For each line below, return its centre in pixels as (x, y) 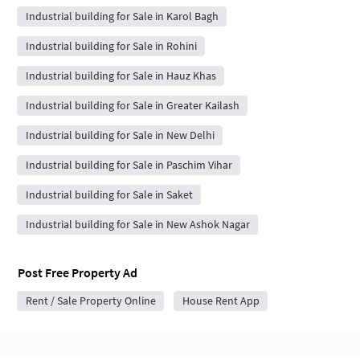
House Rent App (221, 301)
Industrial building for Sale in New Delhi (120, 135)
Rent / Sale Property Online (90, 301)
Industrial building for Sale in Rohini (111, 46)
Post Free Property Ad (78, 273)
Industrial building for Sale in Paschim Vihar (129, 165)
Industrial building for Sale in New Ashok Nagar (137, 225)
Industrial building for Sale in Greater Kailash (132, 106)
